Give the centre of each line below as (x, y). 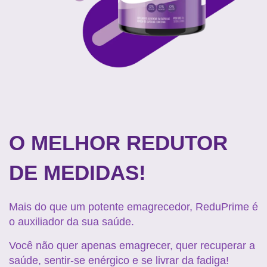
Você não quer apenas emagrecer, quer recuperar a (132, 246)
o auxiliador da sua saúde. (72, 222)
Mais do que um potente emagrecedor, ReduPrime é (133, 207)
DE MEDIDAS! (77, 173)
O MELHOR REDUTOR (118, 143)
